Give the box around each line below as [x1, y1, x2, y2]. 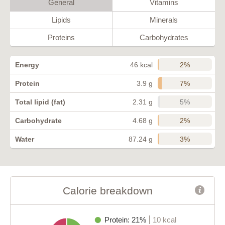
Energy [15, 60, 39, 69]
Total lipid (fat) [15, 97, 65, 106]
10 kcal [152, 215, 176, 224]
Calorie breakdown [62, 184, 153, 196]
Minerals [150, 15, 178, 24]
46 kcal [130, 60, 153, 69]
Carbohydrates [139, 33, 188, 42]
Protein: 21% [104, 215, 148, 224]
